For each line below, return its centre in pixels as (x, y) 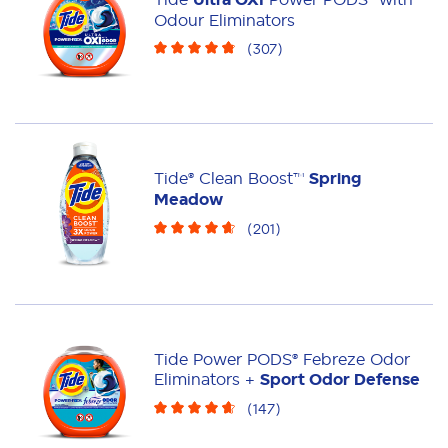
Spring (335, 179)
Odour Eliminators (225, 19)
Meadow (189, 200)
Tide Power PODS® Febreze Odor (282, 359)
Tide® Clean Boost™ (232, 178)
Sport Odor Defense (340, 380)
